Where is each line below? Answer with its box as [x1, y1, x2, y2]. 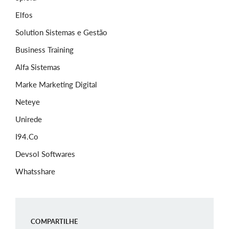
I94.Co [15, 132, 38, 142]
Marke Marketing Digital [15, 80, 97, 89]
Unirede [15, 114, 42, 124]
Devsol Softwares [15, 149, 75, 159]
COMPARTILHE [31, 217, 78, 226]
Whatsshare [15, 167, 55, 176]
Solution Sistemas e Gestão [15, 28, 107, 37]
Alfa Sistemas [15, 62, 60, 72]
